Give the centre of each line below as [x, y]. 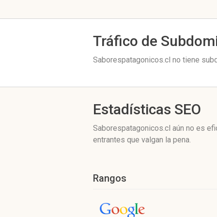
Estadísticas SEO [147, 109]
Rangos [110, 178]
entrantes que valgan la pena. [142, 140]
